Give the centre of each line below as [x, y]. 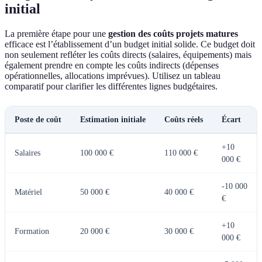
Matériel [28, 192]
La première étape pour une [56, 34]
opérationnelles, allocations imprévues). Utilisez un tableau [113, 76]
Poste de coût [38, 120]
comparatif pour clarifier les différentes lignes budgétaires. [111, 87]
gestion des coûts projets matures [173, 34]
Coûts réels [184, 120]
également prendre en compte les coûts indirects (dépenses [112, 65]
